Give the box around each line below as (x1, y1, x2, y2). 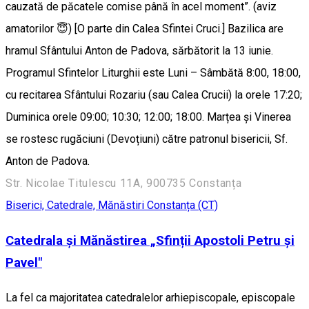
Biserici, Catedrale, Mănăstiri (6, 199, 147, 212)
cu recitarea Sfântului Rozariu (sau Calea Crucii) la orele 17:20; (6, 88, 302, 102)
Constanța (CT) (147, 199, 218, 212)
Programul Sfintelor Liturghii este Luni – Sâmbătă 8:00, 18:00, (6, 66, 301, 80)
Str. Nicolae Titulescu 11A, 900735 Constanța (6, 177, 242, 190)
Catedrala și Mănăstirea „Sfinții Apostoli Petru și (6, 233, 295, 249)
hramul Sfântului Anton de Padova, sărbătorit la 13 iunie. (6, 44, 273, 58)
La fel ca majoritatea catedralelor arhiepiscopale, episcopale (6, 290, 295, 304)
